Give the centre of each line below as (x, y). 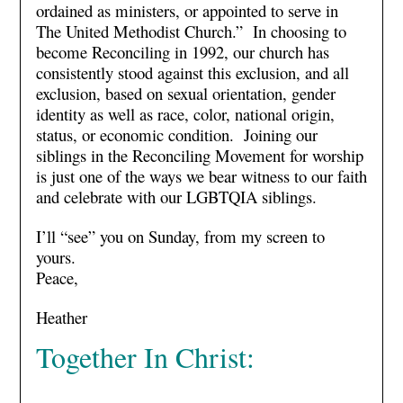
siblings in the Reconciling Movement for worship (199, 155)
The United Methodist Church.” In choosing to (191, 31)
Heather (61, 317)
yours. (55, 256)
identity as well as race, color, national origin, (185, 113)
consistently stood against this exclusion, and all (192, 72)
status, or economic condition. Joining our (176, 134)
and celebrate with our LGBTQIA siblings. (176, 196)
